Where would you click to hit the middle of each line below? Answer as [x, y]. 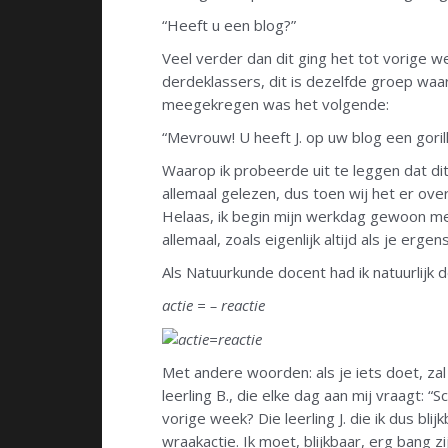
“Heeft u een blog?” [229, 24]
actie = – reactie [213, 304]
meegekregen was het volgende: [275, 103]
